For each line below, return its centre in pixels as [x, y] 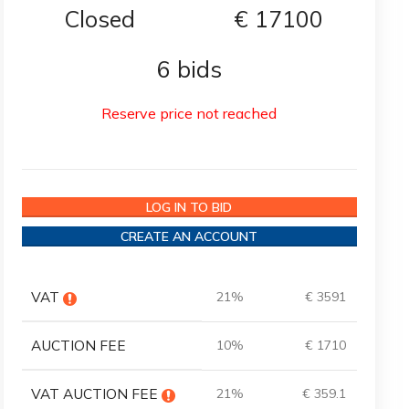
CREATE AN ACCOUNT [189, 236]
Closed [100, 19]
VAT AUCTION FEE [96, 394]
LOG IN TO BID [189, 207]
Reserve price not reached [189, 113]
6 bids [189, 69]
